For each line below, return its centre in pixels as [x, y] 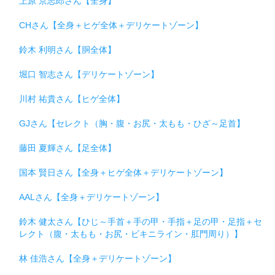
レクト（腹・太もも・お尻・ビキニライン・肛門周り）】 [131, 234]
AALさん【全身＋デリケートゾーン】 [91, 197]
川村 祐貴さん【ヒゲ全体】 [72, 99]
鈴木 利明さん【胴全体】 [68, 49]
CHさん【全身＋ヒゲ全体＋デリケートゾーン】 [111, 25]
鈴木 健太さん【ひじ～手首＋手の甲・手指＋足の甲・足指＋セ [141, 221]
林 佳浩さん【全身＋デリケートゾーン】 [98, 258]
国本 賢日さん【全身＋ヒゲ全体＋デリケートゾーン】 [123, 172]
